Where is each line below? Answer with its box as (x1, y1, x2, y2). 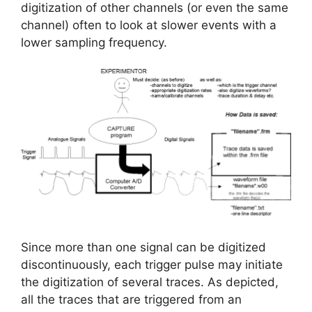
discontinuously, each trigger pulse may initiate (21, 257, 283, 272)
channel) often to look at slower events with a (21, 17, 276, 32)
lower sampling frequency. (21, 35, 167, 49)
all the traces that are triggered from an (21, 292, 242, 306)
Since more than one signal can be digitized (21, 240, 266, 254)
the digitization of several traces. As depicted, (21, 274, 279, 289)
